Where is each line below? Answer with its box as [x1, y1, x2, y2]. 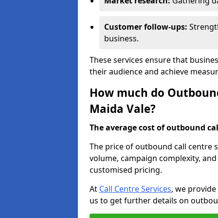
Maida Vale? [90, 101, 156, 116]
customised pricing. [90, 164, 162, 175]
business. [104, 33, 139, 44]
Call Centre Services [99, 183, 171, 194]
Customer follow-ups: [104, 21, 189, 32]
